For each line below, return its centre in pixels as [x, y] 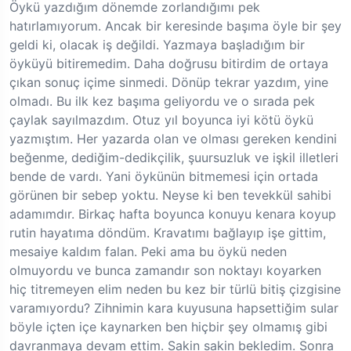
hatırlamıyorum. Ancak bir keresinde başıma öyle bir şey [175, 26]
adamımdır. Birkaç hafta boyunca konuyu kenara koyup [173, 214]
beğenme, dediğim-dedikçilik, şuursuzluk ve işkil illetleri [174, 158]
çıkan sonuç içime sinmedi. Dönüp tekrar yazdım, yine [169, 83]
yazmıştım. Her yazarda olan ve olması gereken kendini [173, 139]
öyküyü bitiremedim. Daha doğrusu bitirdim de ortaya [169, 64]
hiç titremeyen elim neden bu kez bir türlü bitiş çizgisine [175, 289]
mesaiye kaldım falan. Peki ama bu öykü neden [148, 252]
